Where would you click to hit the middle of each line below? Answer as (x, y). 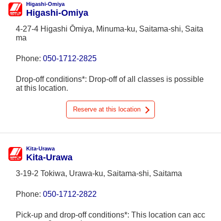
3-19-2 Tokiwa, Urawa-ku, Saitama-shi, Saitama (99, 173)
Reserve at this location (107, 109)
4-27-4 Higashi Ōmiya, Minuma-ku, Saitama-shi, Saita (110, 29)
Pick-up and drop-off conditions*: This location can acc (110, 215)
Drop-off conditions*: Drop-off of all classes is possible (110, 79)
